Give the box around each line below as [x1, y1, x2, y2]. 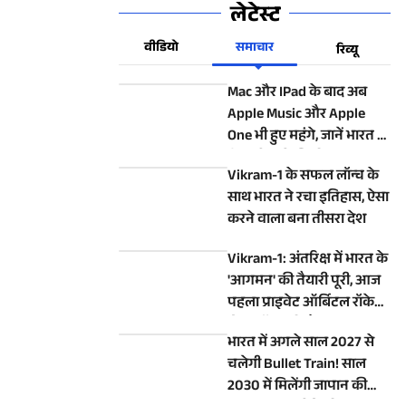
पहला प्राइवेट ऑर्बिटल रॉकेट [227, 292, 382, 316]
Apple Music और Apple [227, 103, 365, 128]
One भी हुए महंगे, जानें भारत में [227, 125, 386, 150]
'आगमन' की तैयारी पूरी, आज [227, 270, 381, 295]
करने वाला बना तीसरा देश [227, 208, 366, 233]
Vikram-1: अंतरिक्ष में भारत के [227, 248, 388, 273]
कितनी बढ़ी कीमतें [227, 147, 325, 171]
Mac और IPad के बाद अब [227, 82, 367, 106]
